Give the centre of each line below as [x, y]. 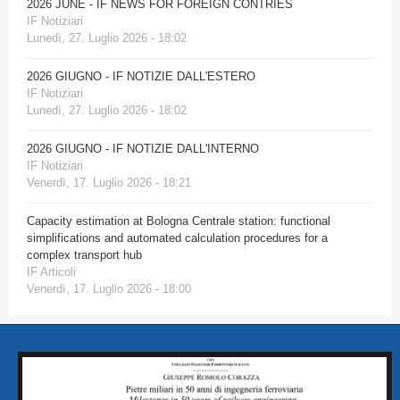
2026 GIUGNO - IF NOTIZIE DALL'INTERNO [143, 149]
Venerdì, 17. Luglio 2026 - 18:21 [109, 183]
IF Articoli [51, 272]
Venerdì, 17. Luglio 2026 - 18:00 [109, 289]
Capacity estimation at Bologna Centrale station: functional [179, 221]
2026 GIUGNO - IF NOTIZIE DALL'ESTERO [141, 77]
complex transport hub [84, 255]
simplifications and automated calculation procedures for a [177, 238]
